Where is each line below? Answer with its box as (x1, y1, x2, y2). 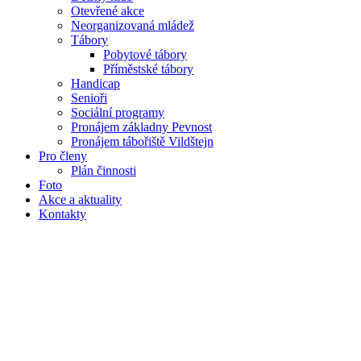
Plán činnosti (71, 163, 136, 177)
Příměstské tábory (103, 61, 193, 76)
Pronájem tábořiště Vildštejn (71, 134, 214, 148)
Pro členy (39, 148, 87, 163)
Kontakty (39, 206, 86, 221)
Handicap (71, 76, 120, 90)
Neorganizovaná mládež (71, 18, 194, 32)
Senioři (71, 90, 107, 105)
